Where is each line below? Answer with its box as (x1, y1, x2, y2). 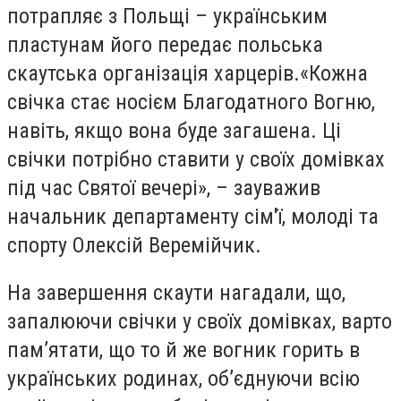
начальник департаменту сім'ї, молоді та (7, 203, 379, 229)
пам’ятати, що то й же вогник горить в (7, 337, 360, 363)
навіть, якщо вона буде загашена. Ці (7, 117, 341, 143)
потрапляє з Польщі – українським (7, 3, 328, 29)
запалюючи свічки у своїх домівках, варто (7, 309, 392, 335)
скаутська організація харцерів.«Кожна (7, 60, 368, 86)
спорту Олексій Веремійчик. (7, 232, 261, 258)
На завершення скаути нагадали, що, (7, 280, 346, 306)
